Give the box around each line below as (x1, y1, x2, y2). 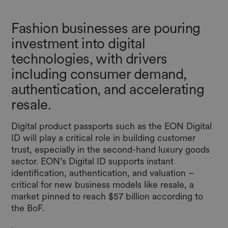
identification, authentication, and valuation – (11, 167, 195, 178)
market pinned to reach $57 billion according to (11, 190, 204, 202)
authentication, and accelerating (11, 80, 205, 98)
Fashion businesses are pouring (11, 19, 201, 37)
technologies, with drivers (11, 49, 167, 67)
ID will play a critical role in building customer (11, 132, 196, 143)
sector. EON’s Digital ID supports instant (11, 155, 174, 166)
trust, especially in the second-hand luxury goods (11, 144, 210, 155)
